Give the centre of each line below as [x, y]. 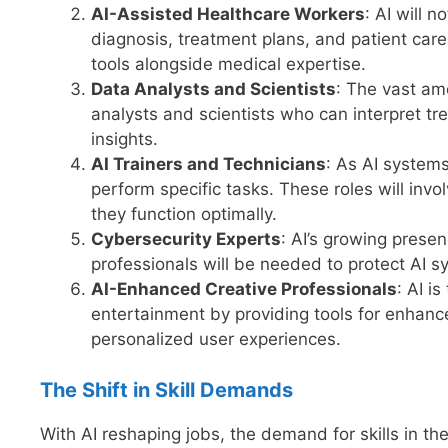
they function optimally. [184, 214]
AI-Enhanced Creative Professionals [244, 289]
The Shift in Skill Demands [166, 389]
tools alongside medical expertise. [228, 64]
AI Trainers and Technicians [208, 164]
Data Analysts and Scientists [213, 89]
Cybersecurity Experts [186, 239]
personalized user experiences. [216, 339]
